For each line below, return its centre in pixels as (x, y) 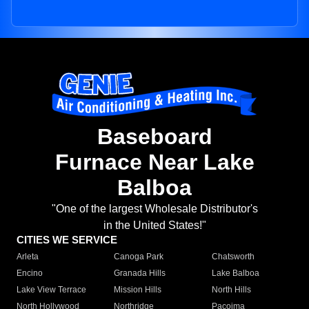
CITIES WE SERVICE (67, 240)
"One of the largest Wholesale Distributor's (154, 209)
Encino (30, 273)
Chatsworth (233, 257)
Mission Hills (138, 290)
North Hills (231, 290)
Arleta (28, 257)
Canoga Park (139, 257)
